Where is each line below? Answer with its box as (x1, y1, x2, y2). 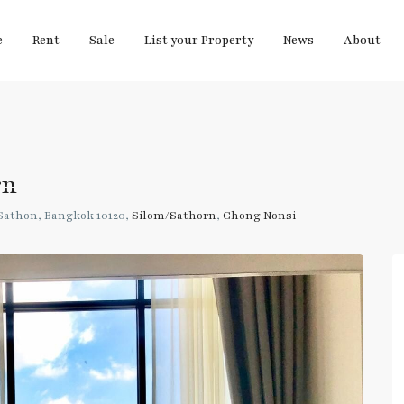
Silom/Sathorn (132, 208, 216, 223)
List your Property (143, 32, 253, 49)
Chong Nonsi (223, 208, 296, 223)
